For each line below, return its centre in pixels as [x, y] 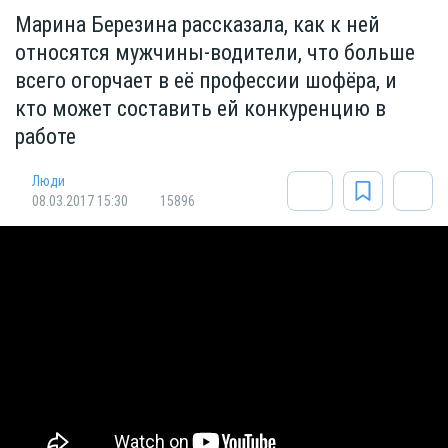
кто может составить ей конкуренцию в [200, 109]
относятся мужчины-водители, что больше [215, 53]
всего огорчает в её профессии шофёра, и [206, 81]
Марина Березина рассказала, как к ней [197, 25]
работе [45, 137]
